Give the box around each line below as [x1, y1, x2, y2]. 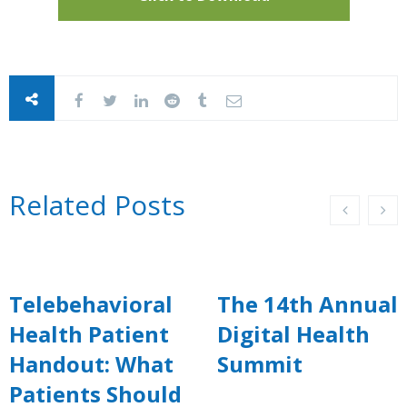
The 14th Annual [217, 288, 398, 319]
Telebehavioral [9, 288, 173, 319]
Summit [217, 348, 303, 379]
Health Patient [9, 318, 169, 349]
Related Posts [9, 185, 185, 223]
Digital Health [217, 318, 370, 349]
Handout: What [9, 348, 174, 379]
